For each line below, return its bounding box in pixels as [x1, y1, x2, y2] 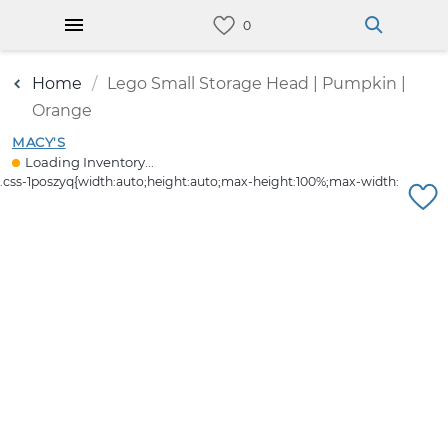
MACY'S [12, 134, 66, 150]
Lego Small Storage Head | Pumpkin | [107, 74, 406, 93]
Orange [32, 101, 92, 120]
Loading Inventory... [25, 154, 154, 170]
